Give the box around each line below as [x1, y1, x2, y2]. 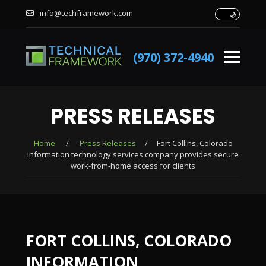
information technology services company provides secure [27, 149, 239, 160]
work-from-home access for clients [71, 160, 195, 171]
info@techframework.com [38, 8, 133, 18]
